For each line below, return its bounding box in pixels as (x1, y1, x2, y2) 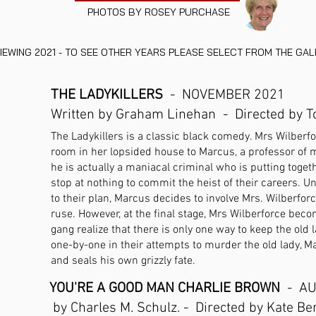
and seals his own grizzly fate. (51, 254, 195, 268)
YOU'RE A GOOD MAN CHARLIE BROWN (49, 280, 280, 297)
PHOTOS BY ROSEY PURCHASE (87, 6, 230, 18)
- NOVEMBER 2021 (163, 87, 285, 104)
